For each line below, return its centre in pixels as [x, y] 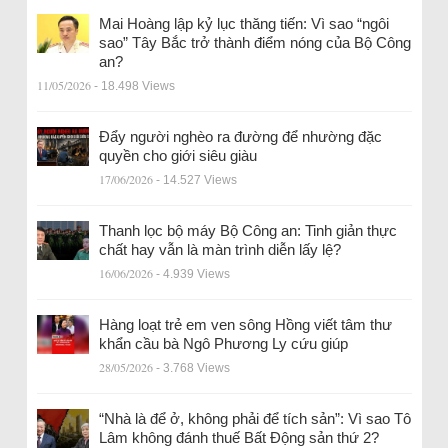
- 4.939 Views [192, 274]
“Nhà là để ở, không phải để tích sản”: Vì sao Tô [254, 419]
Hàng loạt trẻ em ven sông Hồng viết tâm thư [245, 325]
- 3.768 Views [192, 368]
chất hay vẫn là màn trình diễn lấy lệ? [219, 250]
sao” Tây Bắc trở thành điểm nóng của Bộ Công [254, 43]
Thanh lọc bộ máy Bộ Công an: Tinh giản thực [247, 231]
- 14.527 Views [196, 180]
